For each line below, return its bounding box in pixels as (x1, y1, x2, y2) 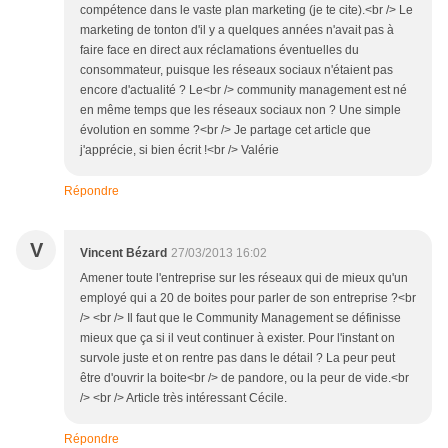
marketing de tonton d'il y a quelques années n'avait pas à (80, 23, 394, 38)
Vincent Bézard (80, 246, 167, 261)
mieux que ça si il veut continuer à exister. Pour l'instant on (80, 331, 395, 346)
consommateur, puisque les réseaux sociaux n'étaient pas (80, 63, 393, 78)
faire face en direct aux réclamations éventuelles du (80, 43, 359, 58)
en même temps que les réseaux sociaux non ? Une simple (80, 103, 401, 118)
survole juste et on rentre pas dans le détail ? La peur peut (80, 351, 395, 366)
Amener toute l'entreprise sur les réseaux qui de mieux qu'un (80, 271, 408, 286)
